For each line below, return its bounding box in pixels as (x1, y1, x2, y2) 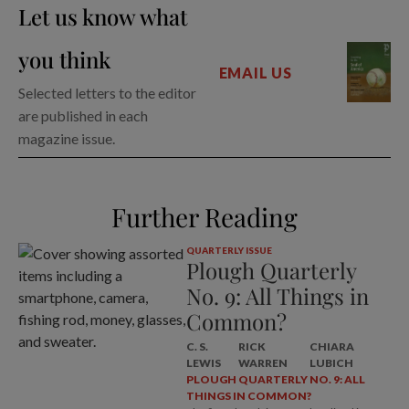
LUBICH (309, 355, 353, 370)
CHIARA (309, 339, 354, 353)
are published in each (18, 106, 148, 124)
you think (18, 44, 110, 74)
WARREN (238, 355, 288, 370)
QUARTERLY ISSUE (185, 244, 272, 256)
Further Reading (111, 199, 298, 234)
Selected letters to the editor (18, 83, 196, 101)
